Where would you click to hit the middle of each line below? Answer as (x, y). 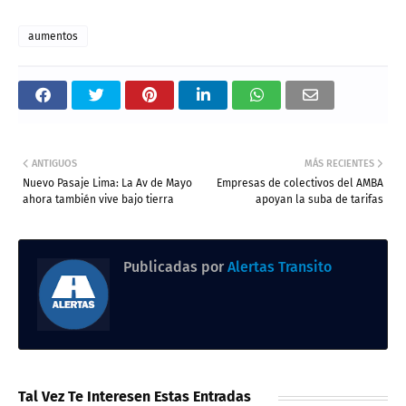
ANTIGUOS (54, 164)
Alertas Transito (278, 267)
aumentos (53, 37)
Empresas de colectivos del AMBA (300, 184)
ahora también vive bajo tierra (98, 200)
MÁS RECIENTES (339, 164)
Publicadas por (174, 267)
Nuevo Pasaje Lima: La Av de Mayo (107, 184)
